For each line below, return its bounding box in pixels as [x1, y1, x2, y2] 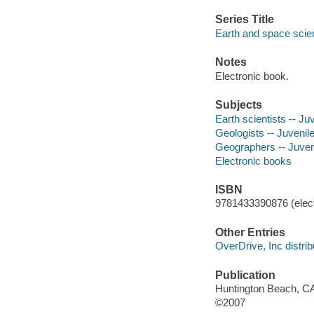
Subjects [214, 99, 262, 111]
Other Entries [214, 226, 285, 238]
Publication [214, 268, 275, 281]
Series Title [214, 13, 274, 26]
